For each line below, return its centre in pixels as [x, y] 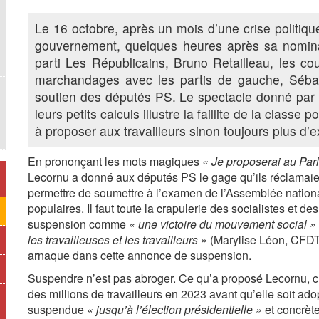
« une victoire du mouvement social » [223, 224]
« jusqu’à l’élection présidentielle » [174, 309]
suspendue [57, 309]
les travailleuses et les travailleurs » [117, 240]
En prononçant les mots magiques [115, 161]
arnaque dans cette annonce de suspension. [140, 255]
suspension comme [78, 224]
